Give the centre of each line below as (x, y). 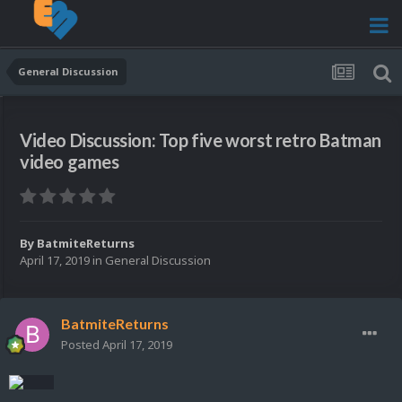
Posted (82, 345)
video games (70, 162)
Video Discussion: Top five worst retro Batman (201, 140)
